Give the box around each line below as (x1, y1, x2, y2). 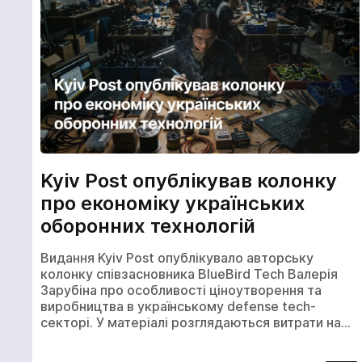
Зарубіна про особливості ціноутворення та (40, 281, 322, 298)
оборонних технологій (40, 214, 255, 238)
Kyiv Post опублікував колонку (40, 169, 337, 193)
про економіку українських (40, 192, 305, 216)
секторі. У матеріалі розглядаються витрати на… (40, 314, 351, 330)
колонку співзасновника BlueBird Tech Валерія (40, 265, 338, 282)
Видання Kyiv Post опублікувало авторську (40, 249, 314, 266)
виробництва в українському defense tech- (40, 297, 316, 314)
